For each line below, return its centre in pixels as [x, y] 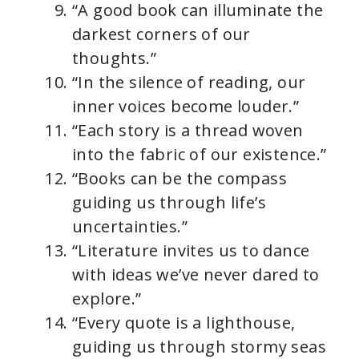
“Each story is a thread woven [188, 130]
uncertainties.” [130, 226]
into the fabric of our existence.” [200, 154]
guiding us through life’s [169, 202]
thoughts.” [115, 58]
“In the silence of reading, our [189, 82]
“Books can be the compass [179, 178]
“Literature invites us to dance [191, 250]
